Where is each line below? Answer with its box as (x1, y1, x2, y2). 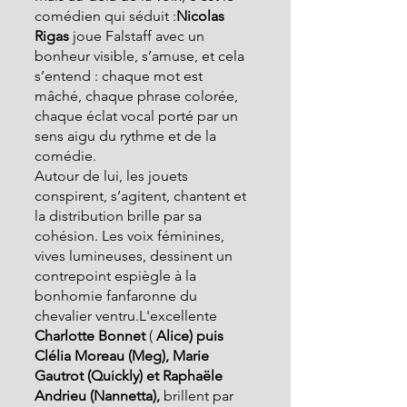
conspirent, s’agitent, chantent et (35, 187, 253, 204)
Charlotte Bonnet (35, 327, 145, 344)
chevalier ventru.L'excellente (35, 307, 221, 324)
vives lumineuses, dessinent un (35, 247, 236, 264)
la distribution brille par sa (35, 207, 205, 224)
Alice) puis (156, 327, 231, 344)
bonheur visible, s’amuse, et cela (35, 47, 248, 65)
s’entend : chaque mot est (35, 67, 206, 84)
